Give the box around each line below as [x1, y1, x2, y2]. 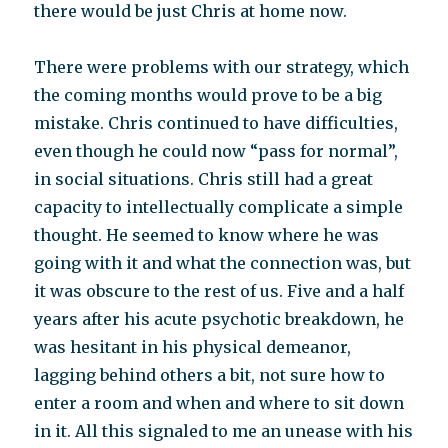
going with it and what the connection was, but [34, 253, 412, 273]
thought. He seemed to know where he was [34, 225, 380, 245]
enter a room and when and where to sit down [34, 393, 405, 413]
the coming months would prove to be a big [34, 85, 383, 105]
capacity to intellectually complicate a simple [34, 197, 404, 217]
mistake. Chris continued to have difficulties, [34, 113, 399, 133]
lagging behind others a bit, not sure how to [34, 365, 386, 385]
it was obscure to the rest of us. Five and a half [34, 281, 405, 301]
